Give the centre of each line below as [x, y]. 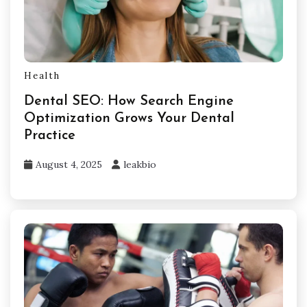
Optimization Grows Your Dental [129, 119]
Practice [50, 136]
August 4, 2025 [69, 165]
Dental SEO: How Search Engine [129, 102]
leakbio [140, 165]
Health [42, 76]
